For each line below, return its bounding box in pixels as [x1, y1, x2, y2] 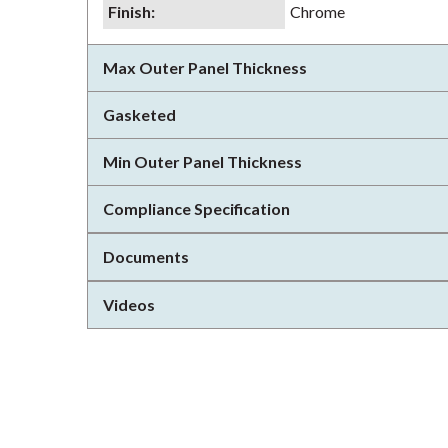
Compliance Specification [103, 199, 290, 218]
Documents [103, 247, 189, 266]
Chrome [290, 2, 345, 21]
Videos [103, 295, 155, 314]
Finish [108, 2, 151, 21]
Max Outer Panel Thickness [103, 58, 307, 77]
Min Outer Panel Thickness [103, 152, 302, 171]
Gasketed [103, 105, 176, 124]
